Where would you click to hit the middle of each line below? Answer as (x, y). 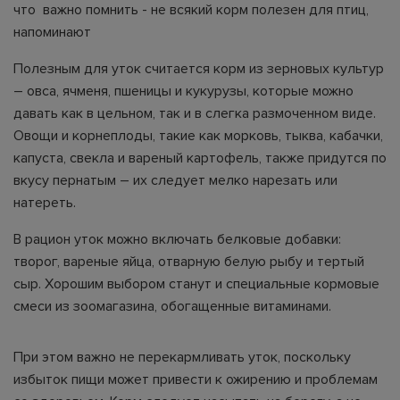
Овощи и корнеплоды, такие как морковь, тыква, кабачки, (198, 135)
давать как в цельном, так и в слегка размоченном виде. (195, 113)
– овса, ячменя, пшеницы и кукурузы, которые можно (183, 91)
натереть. (45, 202)
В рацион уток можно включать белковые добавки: (177, 239)
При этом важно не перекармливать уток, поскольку (182, 357)
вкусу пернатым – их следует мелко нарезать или (175, 180)
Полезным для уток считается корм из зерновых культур (199, 68)
